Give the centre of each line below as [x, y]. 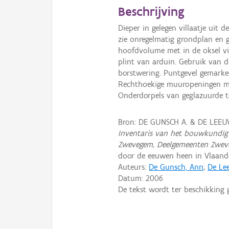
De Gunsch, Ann [176, 167]
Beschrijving [152, 12]
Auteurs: [134, 167]
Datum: [132, 178]
